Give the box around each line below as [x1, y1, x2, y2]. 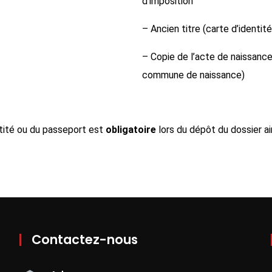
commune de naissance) [142, 69, 245, 81]
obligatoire [106, 124, 156, 135]
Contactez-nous [32, 231, 138, 248]
